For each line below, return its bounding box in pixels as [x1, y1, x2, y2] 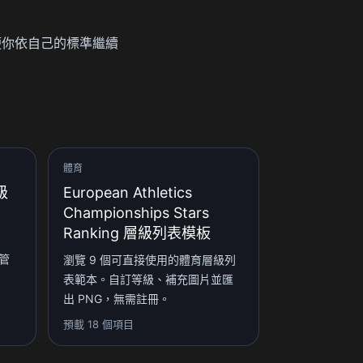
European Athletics [62, 183, 192, 201]
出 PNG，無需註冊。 [62, 291, 170, 305]
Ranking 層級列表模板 [62, 224, 211, 241]
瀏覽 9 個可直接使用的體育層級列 [62, 252, 236, 267]
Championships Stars [62, 203, 209, 221]
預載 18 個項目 [62, 317, 134, 331]
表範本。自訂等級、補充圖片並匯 [62, 271, 233, 286]
